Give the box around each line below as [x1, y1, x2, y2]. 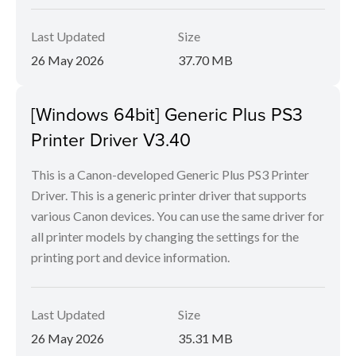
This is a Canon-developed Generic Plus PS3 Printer [31, 167, 309, 183]
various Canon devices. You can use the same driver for [31, 208, 324, 224]
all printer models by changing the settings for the [31, 229, 299, 245]
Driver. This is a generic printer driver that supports [31, 188, 307, 203]
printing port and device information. [31, 250, 230, 265]
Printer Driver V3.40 [31, 126, 191, 153]
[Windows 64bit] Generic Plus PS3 [31, 101, 303, 127]
